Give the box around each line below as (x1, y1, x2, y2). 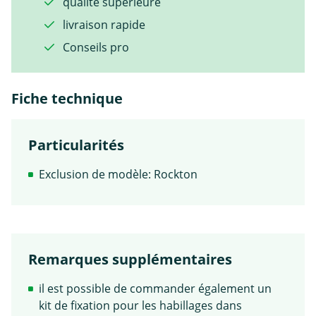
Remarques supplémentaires (28, 249, 232, 269)
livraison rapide (60, 16, 145, 32)
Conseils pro (60, 39, 129, 55)
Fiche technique (11, 88, 123, 108)
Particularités (28, 135, 124, 154)
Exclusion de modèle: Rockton (39, 166, 197, 182)
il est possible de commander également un (39, 280, 272, 296)
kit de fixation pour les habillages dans (39, 297, 242, 313)
